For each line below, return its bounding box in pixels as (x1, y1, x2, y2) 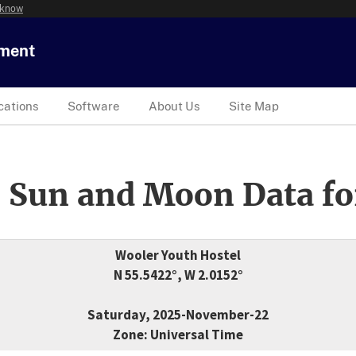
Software (68, 99, 120, 113)
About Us (149, 99, 200, 113)
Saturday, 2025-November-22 (87, 306, 269, 324)
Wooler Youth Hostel (115, 246, 241, 265)
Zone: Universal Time (113, 326, 243, 344)
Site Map (229, 99, 279, 113)
